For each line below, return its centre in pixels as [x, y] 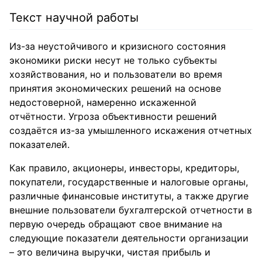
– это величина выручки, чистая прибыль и [110, 252]
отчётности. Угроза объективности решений [113, 116]
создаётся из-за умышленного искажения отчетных [131, 130]
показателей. [39, 144]
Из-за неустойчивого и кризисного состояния [118, 46]
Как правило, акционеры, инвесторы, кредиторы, [124, 168]
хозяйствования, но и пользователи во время [116, 74]
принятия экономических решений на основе [115, 88]
